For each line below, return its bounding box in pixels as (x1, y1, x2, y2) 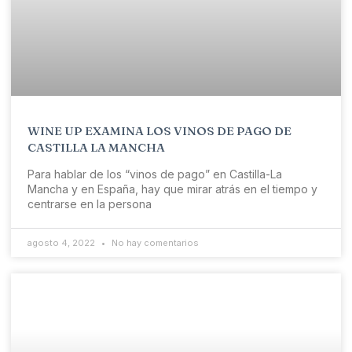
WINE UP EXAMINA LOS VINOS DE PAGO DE (27, 123, 291, 139)
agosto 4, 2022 (27, 237, 97, 249)
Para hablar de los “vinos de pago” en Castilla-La (27, 167, 282, 181)
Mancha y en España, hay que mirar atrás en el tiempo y (27, 182, 317, 196)
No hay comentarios (109, 237, 199, 249)
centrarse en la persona (27, 197, 152, 211)
